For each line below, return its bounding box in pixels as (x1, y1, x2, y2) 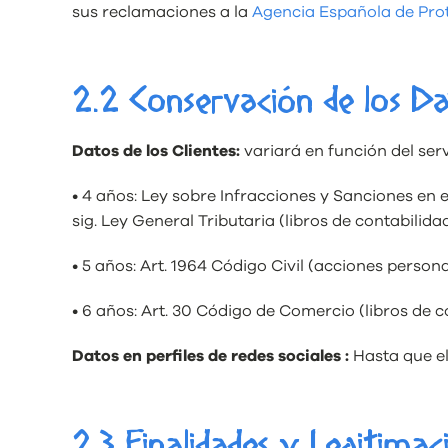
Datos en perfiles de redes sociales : (72, 348, 353, 364)
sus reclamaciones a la (72, 4, 252, 20)
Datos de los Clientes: (72, 143, 244, 159)
